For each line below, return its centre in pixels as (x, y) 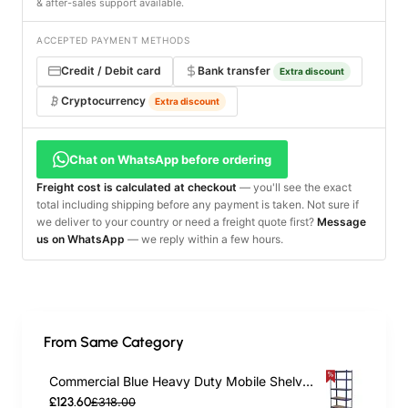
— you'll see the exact (294, 187)
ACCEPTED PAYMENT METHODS (113, 40)
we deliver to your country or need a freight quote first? (177, 221)
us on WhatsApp (81, 239)
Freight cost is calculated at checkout (137, 187)
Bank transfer (234, 71)
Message (342, 221)
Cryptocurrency (103, 101)
